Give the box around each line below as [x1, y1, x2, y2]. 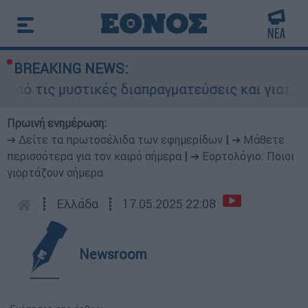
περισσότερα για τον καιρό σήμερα [7, 149, 181, 163]
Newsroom [79, 245, 147, 263]
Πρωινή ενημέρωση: [7, 116, 107, 130]
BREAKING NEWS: [14, 60, 128, 77]
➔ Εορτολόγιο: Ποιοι [190, 149, 294, 163]
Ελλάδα [56, 196, 98, 212]
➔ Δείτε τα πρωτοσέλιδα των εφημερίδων [7, 133, 223, 146]
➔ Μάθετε [232, 133, 285, 146]
